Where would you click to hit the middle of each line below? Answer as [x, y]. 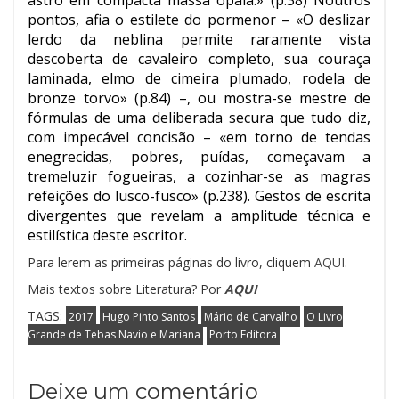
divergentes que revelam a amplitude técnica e [199, 216]
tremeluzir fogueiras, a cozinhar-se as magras [199, 177]
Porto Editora [243, 335]
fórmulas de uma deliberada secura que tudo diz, [199, 118]
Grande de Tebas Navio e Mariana [114, 335]
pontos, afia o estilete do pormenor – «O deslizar [199, 20]
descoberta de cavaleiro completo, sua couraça [199, 59]
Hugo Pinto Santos [149, 317]
